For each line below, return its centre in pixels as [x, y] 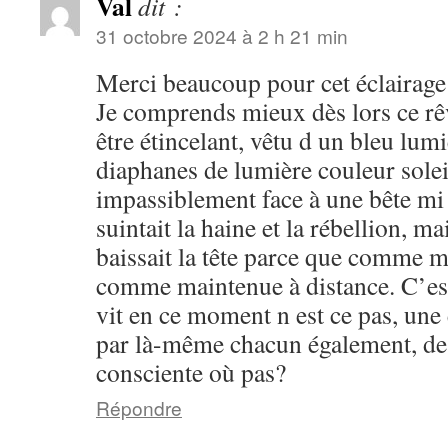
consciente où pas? [191, 372]
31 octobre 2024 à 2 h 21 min [222, 35]
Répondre [139, 407]
